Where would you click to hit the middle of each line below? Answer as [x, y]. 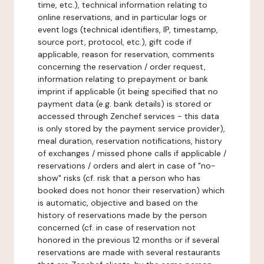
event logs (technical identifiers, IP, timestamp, [128, 29]
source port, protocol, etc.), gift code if [115, 42]
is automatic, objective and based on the [118, 203]
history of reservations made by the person [122, 215]
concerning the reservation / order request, [122, 67]
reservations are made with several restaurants [129, 252]
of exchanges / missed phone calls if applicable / [132, 153]
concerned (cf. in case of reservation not [117, 227]
